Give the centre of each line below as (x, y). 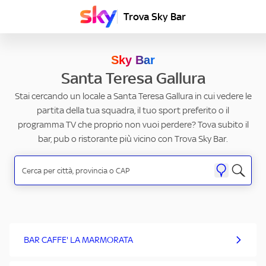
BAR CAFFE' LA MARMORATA (78, 240)
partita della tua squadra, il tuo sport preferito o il (133, 110)
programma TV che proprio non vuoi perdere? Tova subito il (133, 125)
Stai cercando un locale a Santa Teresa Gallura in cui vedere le (133, 96)
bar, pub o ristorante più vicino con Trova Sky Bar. (133, 139)
